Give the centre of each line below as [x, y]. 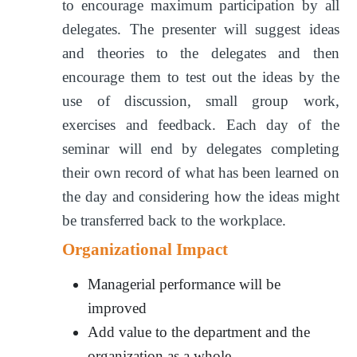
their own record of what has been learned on [201, 172]
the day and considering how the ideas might [201, 196]
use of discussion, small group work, [201, 100]
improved [118, 308]
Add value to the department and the [199, 331]
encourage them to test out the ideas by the [201, 76]
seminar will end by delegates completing [201, 148]
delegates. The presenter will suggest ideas [201, 29]
